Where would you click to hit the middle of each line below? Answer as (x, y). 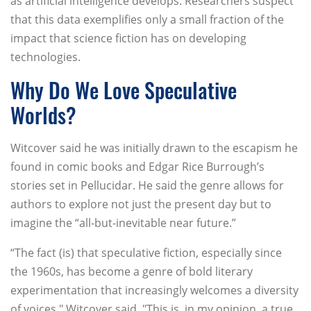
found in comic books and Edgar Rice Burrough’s (137, 167)
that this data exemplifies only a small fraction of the (147, 20)
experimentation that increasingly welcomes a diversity (154, 291)
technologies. (45, 57)
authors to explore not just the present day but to (141, 204)
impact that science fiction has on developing (128, 39)
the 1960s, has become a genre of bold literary (132, 272)
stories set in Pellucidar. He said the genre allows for (147, 186)
